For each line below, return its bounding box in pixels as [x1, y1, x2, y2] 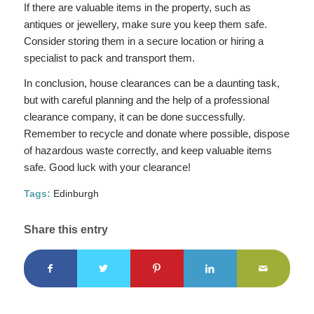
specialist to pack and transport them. [23, 51, 195, 64]
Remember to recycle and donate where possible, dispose [23, 128, 289, 140]
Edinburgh [53, 189, 99, 200]
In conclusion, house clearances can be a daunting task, [23, 77, 280, 90]
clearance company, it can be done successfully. [23, 111, 245, 123]
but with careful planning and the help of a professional [23, 94, 269, 107]
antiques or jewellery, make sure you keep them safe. [23, 18, 267, 30]
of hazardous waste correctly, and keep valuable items [23, 144, 272, 157]
